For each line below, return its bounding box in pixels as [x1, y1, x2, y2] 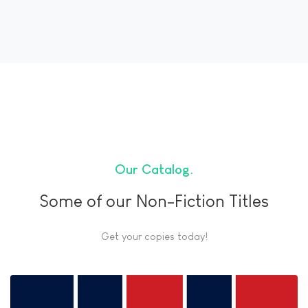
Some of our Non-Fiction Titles [39, 191, 269, 211]
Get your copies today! [100, 230, 208, 242]
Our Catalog [115, 162, 190, 177]
